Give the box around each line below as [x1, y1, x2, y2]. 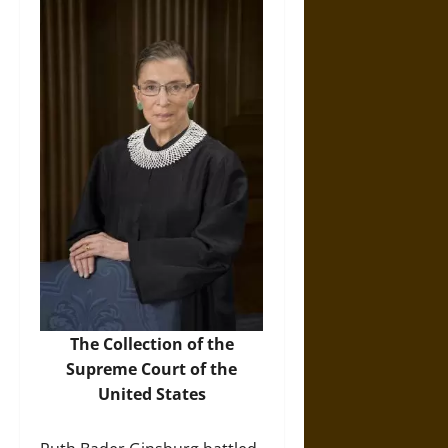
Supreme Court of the [66, 357, 238, 380]
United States [97, 382, 206, 405]
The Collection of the [69, 332, 234, 355]
